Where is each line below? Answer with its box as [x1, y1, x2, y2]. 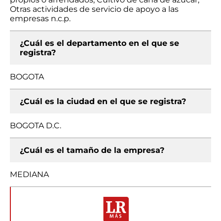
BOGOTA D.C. [10, 121, 61, 130]
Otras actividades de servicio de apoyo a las [10, 4, 179, 14]
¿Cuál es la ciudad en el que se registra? [20, 97, 186, 106]
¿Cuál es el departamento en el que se [20, 38, 179, 48]
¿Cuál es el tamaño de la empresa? [20, 146, 164, 155]
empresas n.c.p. [10, 14, 71, 23]
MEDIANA [10, 170, 49, 179]
